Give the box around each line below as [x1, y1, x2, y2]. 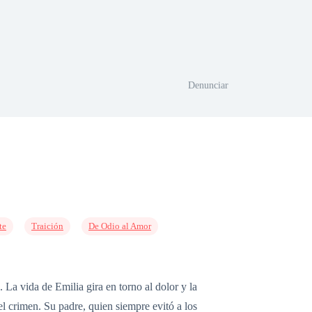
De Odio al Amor [88, 221, 151, 231]
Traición [31, 221, 63, 231]
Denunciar [188, 79, 228, 91]
